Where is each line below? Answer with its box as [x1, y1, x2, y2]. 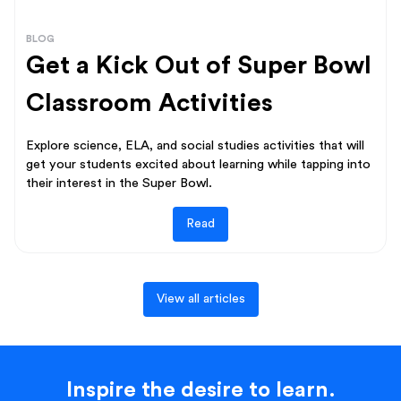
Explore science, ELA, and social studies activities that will [26, 138, 364, 152]
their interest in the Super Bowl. [26, 175, 212, 190]
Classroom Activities [26, 90, 273, 115]
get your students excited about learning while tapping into [26, 157, 371, 171]
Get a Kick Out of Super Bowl [26, 52, 371, 78]
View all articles [156, 292, 245, 305]
